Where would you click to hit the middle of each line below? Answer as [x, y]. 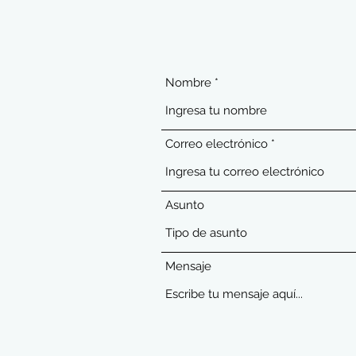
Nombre [188, 83]
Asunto [185, 205]
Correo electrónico [217, 144]
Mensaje [188, 266]
